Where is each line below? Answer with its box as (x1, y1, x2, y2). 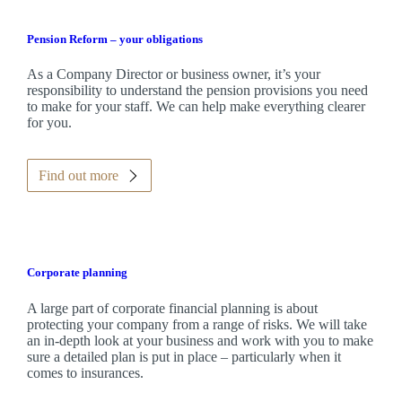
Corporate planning (26, 266, 127, 280)
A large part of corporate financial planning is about (26, 300, 318, 316)
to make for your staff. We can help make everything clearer (26, 99, 365, 115)
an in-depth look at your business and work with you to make (26, 332, 373, 348)
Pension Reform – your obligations (26, 32, 203, 47)
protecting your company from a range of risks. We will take (26, 316, 367, 332)
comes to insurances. (26, 364, 144, 380)
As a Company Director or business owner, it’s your (26, 66, 320, 83)
